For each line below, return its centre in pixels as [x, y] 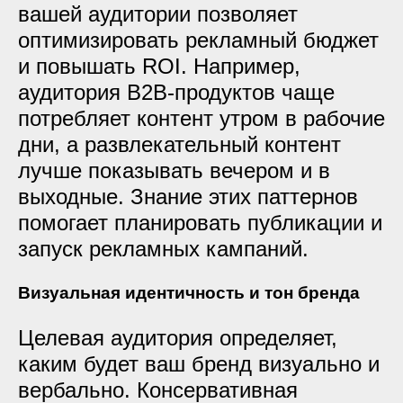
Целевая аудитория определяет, [178, 338]
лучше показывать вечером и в [174, 170]
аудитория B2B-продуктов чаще [176, 92]
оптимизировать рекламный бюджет [198, 40]
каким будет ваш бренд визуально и [199, 364]
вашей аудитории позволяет [158, 14]
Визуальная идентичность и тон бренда [189, 293]
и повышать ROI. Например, [159, 66]
